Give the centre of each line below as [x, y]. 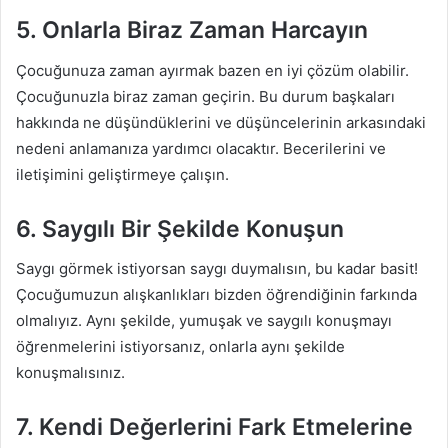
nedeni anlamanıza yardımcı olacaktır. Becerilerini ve [201, 148]
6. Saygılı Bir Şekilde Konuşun [180, 228]
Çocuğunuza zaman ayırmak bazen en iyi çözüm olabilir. [212, 70]
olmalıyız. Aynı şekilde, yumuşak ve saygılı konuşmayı [204, 320]
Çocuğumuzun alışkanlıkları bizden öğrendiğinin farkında [216, 294]
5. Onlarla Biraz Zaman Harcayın [192, 30]
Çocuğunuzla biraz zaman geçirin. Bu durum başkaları [205, 96]
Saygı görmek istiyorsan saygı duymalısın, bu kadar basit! [217, 268]
